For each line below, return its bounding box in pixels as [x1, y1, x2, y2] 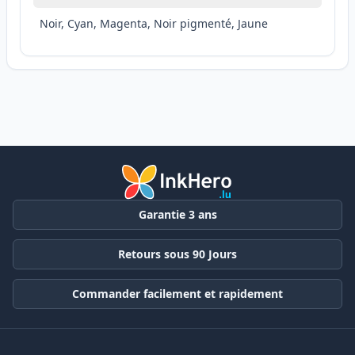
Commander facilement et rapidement [72, 285, 283, 301]
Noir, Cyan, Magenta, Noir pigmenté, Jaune [40, 16, 268, 32]
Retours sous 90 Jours [118, 246, 237, 261]
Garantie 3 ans [138, 206, 217, 222]
